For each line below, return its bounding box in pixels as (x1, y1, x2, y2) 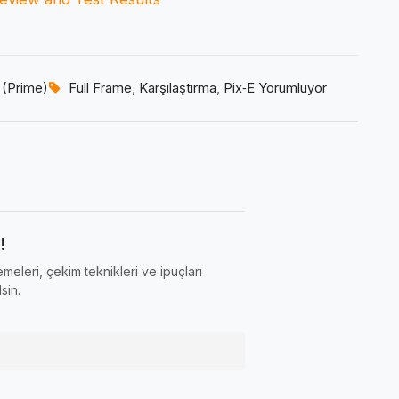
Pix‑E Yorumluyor (224, 80, 327, 97)
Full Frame (69, 80, 132, 97)
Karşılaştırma (139, 80, 216, 97)
